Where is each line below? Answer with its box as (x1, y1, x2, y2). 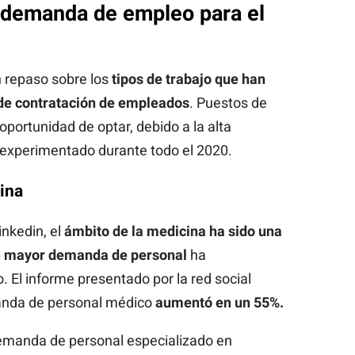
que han (214, 70, 265, 87)
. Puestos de (189, 94, 267, 111)
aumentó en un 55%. (155, 293, 284, 311)
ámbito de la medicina (60, 222, 206, 239)
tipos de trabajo (111, 70, 212, 87)
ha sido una (208, 222, 282, 239)
